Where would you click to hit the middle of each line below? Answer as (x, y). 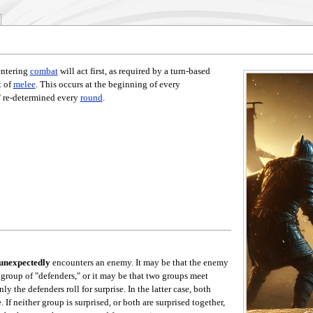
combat (44, 72)
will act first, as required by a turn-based (134, 72)
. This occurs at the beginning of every (108, 85)
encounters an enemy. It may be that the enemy (139, 263)
